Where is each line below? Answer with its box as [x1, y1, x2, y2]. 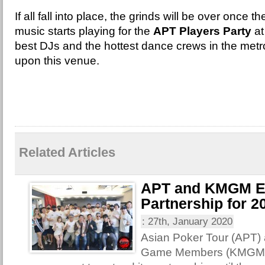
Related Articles [19, 145, 115, 160]
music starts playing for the [15, 25, 153, 37]
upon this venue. [15, 54, 99, 67]
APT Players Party [153, 25, 251, 37]
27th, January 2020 [148, 216, 232, 227]
